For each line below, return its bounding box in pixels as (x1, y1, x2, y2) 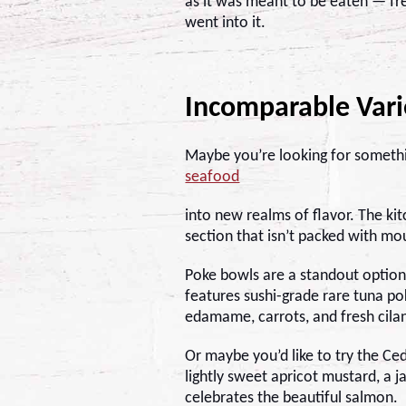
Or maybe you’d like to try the (185, 347, 383, 365)
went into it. (185, 14, 266, 32)
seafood (185, 168, 240, 186)
